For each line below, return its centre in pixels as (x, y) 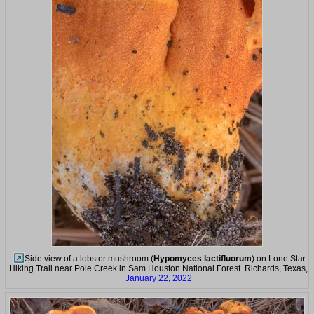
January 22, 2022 (158, 278)
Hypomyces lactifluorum (203, 258)
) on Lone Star (279, 258)
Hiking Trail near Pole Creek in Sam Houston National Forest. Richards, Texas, (158, 268)
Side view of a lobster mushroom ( (89, 258)
